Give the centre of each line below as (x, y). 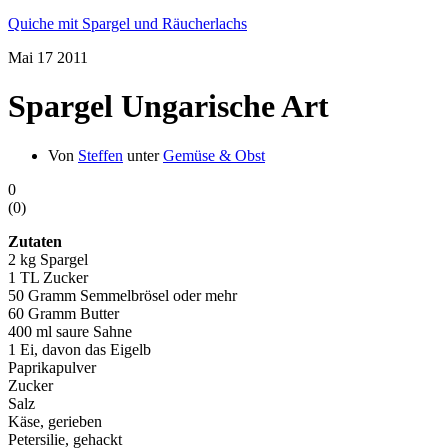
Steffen (100, 155)
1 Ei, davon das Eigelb (79, 349)
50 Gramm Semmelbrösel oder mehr (122, 295)
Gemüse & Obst (214, 155)
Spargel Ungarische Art (168, 106)
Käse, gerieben (55, 421)
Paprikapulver (52, 367)
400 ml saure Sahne (70, 331)
